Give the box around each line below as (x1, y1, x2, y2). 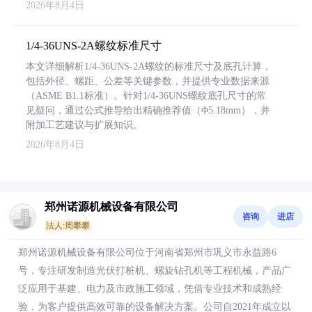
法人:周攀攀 (46, 221, 90, 231)
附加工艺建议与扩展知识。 (26, 120, 143, 130)
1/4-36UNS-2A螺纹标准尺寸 (26, 40, 162, 52)
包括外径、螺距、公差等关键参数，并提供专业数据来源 (26, 76, 270, 86)
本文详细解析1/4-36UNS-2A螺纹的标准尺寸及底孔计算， (26, 61, 272, 72)
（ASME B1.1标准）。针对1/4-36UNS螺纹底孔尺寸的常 (26, 91, 266, 101)
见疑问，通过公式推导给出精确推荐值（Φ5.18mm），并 (26, 105, 270, 116)
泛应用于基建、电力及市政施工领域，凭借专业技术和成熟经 (18, 283, 281, 294)
